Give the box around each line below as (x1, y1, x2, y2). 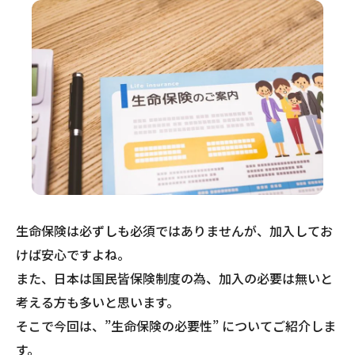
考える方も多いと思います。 (16, 292, 179, 311)
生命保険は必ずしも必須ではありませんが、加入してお (16, 220, 333, 240)
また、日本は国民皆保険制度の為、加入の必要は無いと (16, 268, 333, 288)
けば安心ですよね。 (16, 244, 130, 264)
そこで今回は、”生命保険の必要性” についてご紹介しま (16, 315, 336, 335)
